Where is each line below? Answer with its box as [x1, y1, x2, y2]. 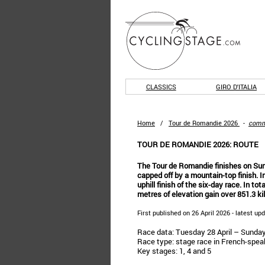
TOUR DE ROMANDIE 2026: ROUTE [137, 139, 258, 150]
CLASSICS [146, 82, 176, 91]
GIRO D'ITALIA [216, 82, 257, 91]
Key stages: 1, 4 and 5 [137, 245, 211, 256]
